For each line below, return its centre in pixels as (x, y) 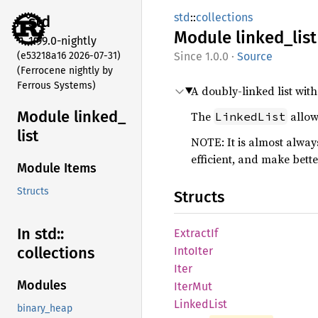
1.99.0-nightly (62, 40)
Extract (192, 233)
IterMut (193, 286)
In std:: (40, 234)
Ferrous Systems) (56, 85)
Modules (42, 286)
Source (255, 56)
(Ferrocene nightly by (65, 70)
